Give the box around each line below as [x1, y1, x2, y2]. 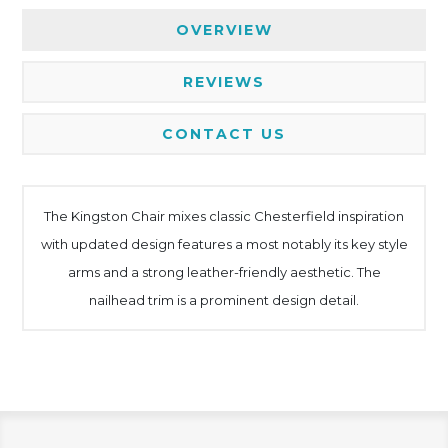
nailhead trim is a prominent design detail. [89, 292, 359, 309]
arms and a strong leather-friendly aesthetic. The [67, 264, 381, 281]
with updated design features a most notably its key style [40, 236, 408, 253]
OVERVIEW [175, 21, 273, 40]
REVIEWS [183, 73, 265, 92]
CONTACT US [162, 125, 286, 144]
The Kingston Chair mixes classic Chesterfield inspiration [44, 208, 404, 225]
